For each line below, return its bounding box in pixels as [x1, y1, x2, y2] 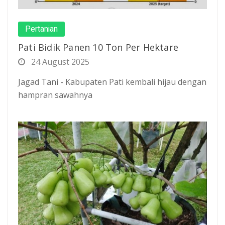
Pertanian [25, 23, 58, 35]
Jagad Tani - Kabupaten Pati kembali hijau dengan [18, 76, 206, 87]
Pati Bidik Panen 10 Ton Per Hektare [18, 41, 178, 53]
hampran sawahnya [18, 89, 92, 100]
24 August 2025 [29, 56, 89, 67]
